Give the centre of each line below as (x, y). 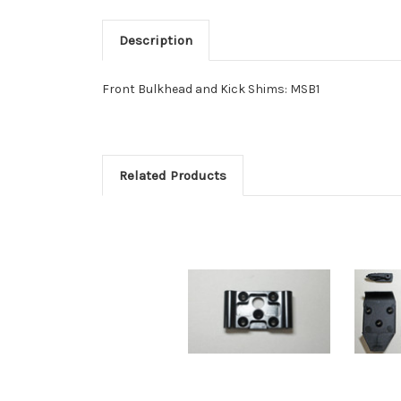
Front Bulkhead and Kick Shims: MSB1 (211, 90)
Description (155, 41)
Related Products (172, 176)
